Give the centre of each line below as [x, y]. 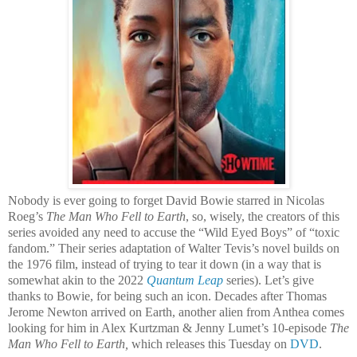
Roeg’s [27, 216]
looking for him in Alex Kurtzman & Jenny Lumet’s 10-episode [169, 328]
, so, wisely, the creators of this [263, 216]
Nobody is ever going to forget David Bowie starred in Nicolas [166, 200]
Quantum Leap [185, 280]
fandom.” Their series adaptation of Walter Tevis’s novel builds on [174, 248]
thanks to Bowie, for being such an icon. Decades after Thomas [167, 296]
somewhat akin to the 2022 [77, 280]
